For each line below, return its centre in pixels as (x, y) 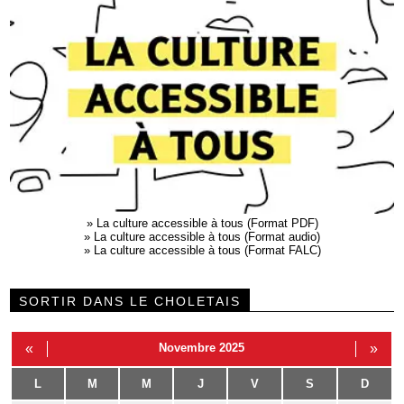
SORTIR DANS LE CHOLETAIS (130, 301)
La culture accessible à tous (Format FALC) (207, 250)
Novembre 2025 (202, 347)
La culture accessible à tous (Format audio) (207, 236)
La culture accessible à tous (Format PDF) (207, 223)
